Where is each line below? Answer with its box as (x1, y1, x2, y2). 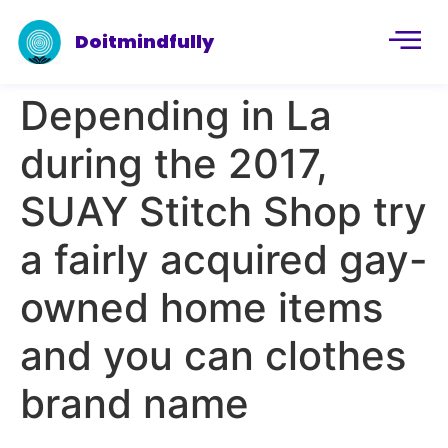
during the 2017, (20, 139, 328, 188)
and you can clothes (20, 331, 406, 380)
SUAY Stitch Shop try (20, 187, 427, 236)
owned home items (20, 283, 383, 332)
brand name (20, 379, 249, 428)
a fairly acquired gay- (20, 235, 428, 284)
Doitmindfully (75, 28, 215, 54)
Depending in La (20, 91, 332, 140)
